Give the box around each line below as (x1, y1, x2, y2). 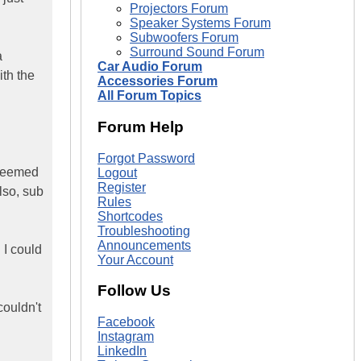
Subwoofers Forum (130, 31, 239, 45)
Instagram (98, 329, 154, 343)
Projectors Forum (130, 2, 228, 16)
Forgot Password (98, 151, 195, 165)
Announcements (98, 238, 191, 252)
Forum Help (98, 118, 184, 135)
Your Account (98, 252, 173, 267)
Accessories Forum (98, 74, 218, 89)
